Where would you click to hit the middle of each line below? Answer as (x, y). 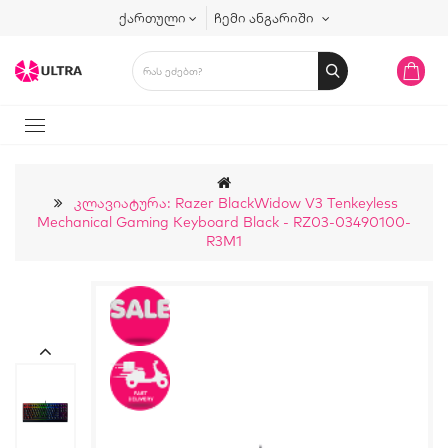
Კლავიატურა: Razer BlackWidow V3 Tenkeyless (236, 203)
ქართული (152, 18)
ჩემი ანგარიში (263, 18)
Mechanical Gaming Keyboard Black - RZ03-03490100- (224, 222)
